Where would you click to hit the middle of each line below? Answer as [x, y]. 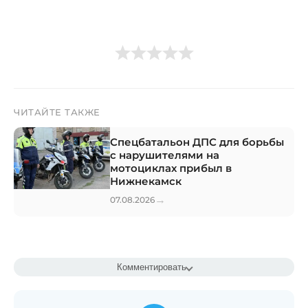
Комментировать [151, 267]
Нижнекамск [146, 181]
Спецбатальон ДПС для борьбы [197, 142]
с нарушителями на [165, 155]
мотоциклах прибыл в [171, 168]
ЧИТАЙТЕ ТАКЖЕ [57, 112]
